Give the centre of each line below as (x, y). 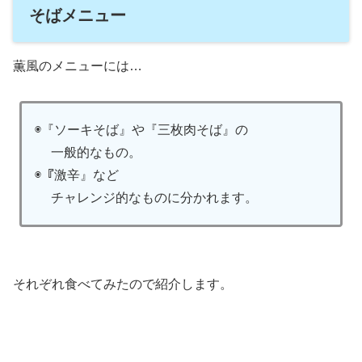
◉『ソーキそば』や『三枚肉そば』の (142, 130)
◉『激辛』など (77, 175)
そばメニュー (78, 16)
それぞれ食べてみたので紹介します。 (123, 284)
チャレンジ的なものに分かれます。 (147, 198)
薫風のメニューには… (78, 66)
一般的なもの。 (88, 153)
